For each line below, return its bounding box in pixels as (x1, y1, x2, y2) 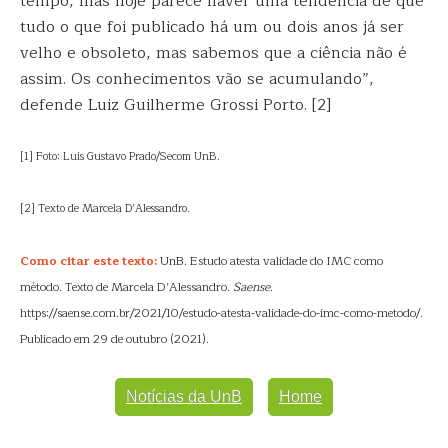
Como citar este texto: (20, 251, 157, 271)
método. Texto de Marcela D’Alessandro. (20, 277, 233, 297)
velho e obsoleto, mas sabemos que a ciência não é (20, 40, 407, 66)
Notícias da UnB (126, 388, 242, 405)
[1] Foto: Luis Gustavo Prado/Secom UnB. (20, 147, 220, 166)
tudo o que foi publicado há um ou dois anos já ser (20, 14, 404, 40)
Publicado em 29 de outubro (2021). (20, 329, 209, 349)
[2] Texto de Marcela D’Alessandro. (20, 199, 190, 218)
